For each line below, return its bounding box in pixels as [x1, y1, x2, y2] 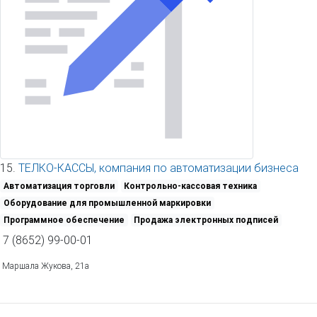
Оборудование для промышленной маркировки [3, 197, 211, 209]
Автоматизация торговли [3, 180, 115, 192]
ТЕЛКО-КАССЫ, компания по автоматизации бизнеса [18, 161, 299, 175]
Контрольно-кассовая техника [124, 180, 258, 192]
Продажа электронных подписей [134, 214, 279, 226]
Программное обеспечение [3, 214, 125, 226]
